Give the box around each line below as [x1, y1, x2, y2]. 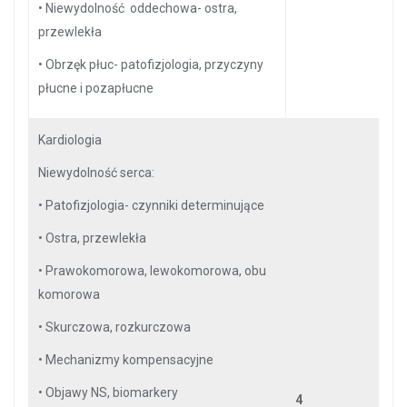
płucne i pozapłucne [38, 81, 154, 95]
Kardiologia [38, 133, 102, 147]
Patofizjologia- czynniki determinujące [45, 198, 264, 213]
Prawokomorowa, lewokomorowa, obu [45, 263, 266, 278]
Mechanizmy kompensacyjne [45, 352, 213, 367]
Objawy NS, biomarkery [45, 385, 178, 400]
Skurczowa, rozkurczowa [45, 320, 191, 334]
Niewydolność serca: [38, 165, 154, 180]
